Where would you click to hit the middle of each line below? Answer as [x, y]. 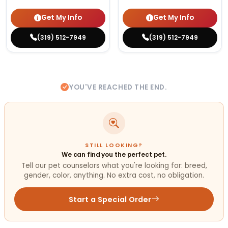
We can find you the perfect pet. [114, 154]
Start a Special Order [110, 199]
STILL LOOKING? [114, 145]
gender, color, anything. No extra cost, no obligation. [114, 176]
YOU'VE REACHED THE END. [118, 87]
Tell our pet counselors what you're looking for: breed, [114, 166]
